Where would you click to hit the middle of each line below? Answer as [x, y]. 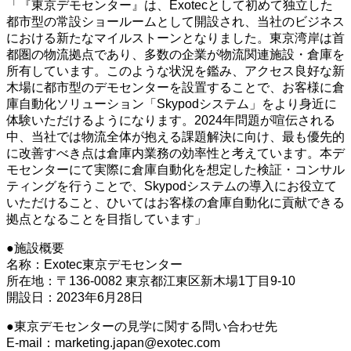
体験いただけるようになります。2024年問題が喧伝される [171, 121]
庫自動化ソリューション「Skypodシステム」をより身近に [172, 104]
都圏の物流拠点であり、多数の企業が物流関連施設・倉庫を [175, 55]
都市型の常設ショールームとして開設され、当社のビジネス [175, 22]
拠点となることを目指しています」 [107, 219]
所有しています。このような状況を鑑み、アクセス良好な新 [175, 71]
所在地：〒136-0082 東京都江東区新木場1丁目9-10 [151, 281]
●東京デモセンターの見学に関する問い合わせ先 [142, 327]
